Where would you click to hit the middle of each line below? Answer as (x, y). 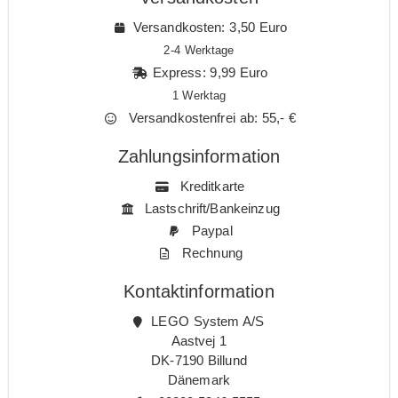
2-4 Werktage (199, 50)
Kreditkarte (210, 186)
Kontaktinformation (199, 291)
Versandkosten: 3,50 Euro (210, 27)
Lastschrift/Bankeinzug (210, 208)
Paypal (210, 230)
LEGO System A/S (206, 321)
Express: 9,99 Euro (210, 72)
